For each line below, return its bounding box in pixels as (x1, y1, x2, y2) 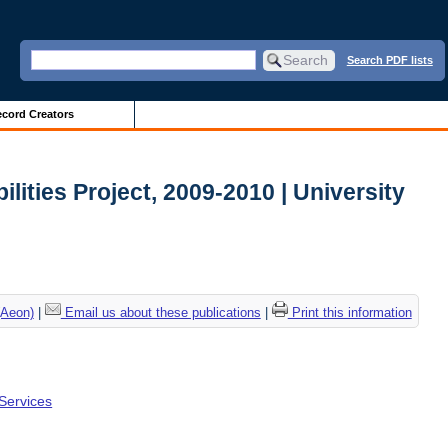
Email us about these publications (60, 305, 261, 321)
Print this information (287, 305, 412, 321)
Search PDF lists (346, 53, 433, 66)
